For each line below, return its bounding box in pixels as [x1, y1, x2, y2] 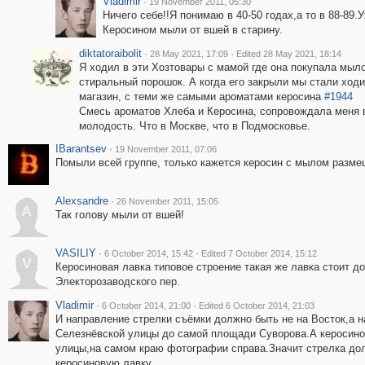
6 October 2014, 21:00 [101, 301, 191, 310]
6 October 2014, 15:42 [103, 248, 193, 258]
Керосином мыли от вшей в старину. [102, 24, 283, 36]
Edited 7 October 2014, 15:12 [200, 248, 317, 258]
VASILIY [55, 247, 96, 259]
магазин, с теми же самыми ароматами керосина [78, 90, 324, 103]
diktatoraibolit [78, 47, 142, 59]
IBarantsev [55, 143, 107, 155]
